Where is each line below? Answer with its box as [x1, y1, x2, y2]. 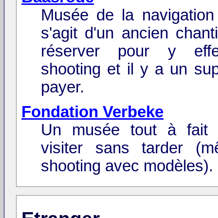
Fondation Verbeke [21, 103, 163, 121]
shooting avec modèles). [41, 157, 213, 175]
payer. [41, 78, 84, 96]
